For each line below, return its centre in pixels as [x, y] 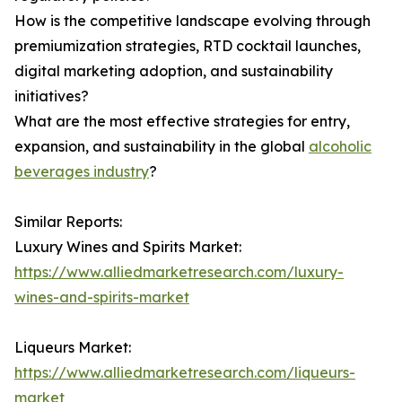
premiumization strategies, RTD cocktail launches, [188, 46]
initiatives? [52, 96]
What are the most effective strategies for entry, [182, 122]
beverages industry [82, 172]
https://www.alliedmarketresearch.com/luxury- [179, 272]
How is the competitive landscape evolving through [192, 21]
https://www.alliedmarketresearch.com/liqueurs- [185, 373]
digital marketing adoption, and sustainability [174, 71]
